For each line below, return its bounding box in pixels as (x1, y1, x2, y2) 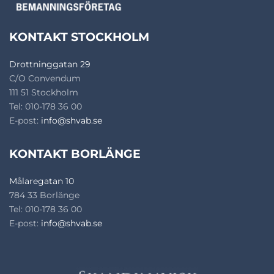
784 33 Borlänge (9, 190, 80, 201)
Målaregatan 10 (9, 176, 74, 187)
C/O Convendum (9, 73, 81, 84)
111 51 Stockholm (9, 87, 78, 98)
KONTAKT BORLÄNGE (9, 147, 141, 161)
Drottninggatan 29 (9, 59, 91, 70)
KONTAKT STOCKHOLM (9, 30, 149, 44)
